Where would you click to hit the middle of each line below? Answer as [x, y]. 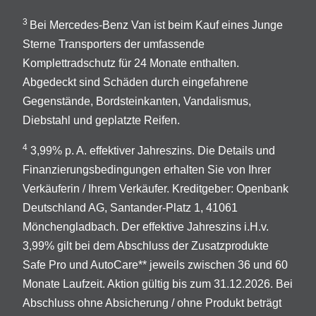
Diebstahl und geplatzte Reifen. [101, 121]
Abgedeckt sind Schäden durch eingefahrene [135, 83]
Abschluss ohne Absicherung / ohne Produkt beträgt [152, 303]
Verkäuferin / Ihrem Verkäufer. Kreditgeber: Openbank [156, 189]
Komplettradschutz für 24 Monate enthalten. [131, 63]
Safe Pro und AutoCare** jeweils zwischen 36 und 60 [155, 265]
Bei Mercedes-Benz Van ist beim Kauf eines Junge [156, 25]
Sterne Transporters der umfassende [114, 44]
